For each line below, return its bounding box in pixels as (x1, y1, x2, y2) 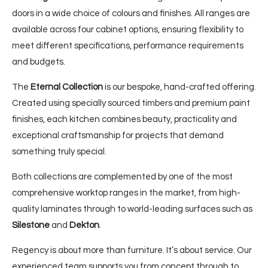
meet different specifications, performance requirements (12, 41, 243, 50)
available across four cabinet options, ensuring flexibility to (12, 25, 243, 34)
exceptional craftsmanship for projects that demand (12, 130, 224, 140)
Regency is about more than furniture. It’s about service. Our (12, 245, 252, 255)
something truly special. (12, 147, 106, 156)
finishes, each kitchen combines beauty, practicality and (12, 114, 237, 124)
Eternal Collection (31, 82, 103, 92)
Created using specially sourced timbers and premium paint (12, 98, 250, 108)
